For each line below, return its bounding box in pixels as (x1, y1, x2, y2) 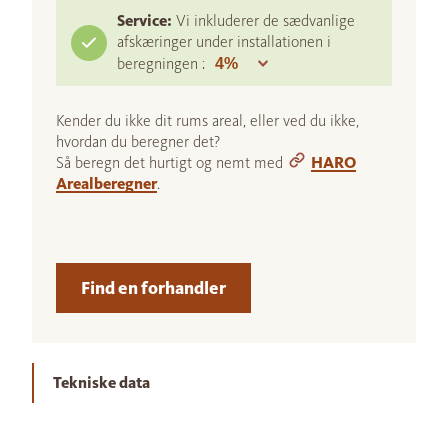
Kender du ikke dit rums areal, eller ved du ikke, (56, 111, 359, 131)
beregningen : (117, 54, 209, 74)
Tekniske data (53, 373, 150, 393)
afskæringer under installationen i (117, 32, 331, 52)
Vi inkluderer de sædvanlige (176, 11, 355, 31)
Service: (117, 11, 172, 31)
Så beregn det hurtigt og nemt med (56, 153, 287, 173)
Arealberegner (56, 174, 157, 194)
